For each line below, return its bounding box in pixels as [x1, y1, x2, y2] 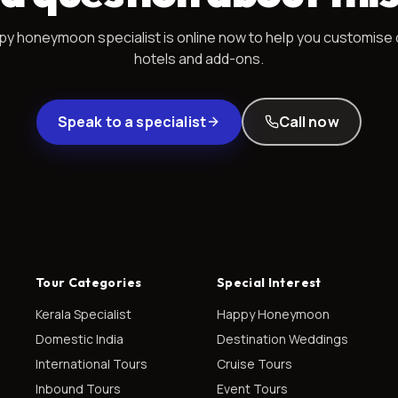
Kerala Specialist [36, 306, 131, 323]
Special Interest [217, 275, 322, 291]
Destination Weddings [217, 330, 348, 348]
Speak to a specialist [57, 112, 207, 132]
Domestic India [36, 330, 123, 348]
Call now [278, 112, 339, 132]
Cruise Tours [217, 355, 292, 373]
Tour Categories [36, 275, 142, 291]
